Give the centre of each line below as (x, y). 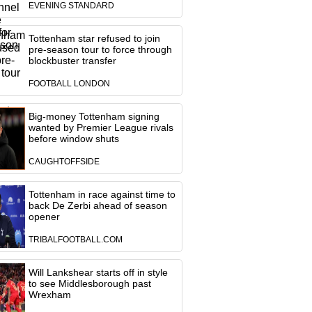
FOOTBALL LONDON (69, 84)
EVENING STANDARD (71, 6)
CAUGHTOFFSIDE (64, 162)
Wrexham (49, 295)
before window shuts (73, 139)
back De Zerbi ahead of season (97, 205)
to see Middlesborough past (89, 283)
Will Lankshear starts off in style (98, 272)
